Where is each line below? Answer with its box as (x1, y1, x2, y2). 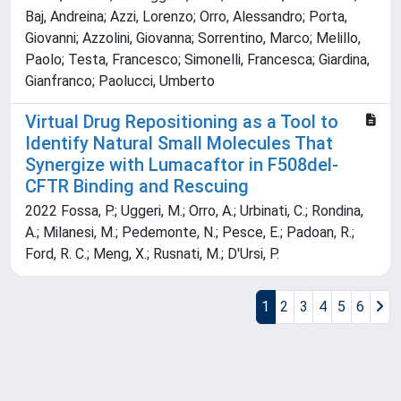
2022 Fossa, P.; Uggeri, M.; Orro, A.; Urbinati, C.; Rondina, (25, 202, 363, 220)
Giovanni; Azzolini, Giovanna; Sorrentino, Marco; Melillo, (25, 30, 361, 47)
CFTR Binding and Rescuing (25, 175, 249, 198)
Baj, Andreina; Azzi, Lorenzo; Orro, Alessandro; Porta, (25, 8, 347, 26)
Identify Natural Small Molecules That (25, 132, 333, 155)
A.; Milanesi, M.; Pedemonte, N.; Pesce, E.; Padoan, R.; (25, 224, 354, 242)
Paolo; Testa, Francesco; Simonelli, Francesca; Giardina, (25, 51, 370, 69)
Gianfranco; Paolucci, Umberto (25, 73, 215, 90)
